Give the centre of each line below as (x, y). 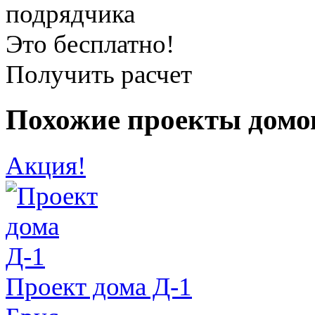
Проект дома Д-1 (99, 286)
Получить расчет (99, 75)
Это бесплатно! (90, 44)
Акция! (46, 165)
